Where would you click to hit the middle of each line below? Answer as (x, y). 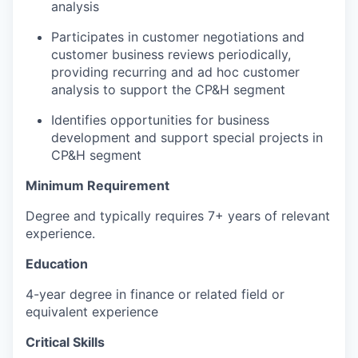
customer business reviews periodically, (171, 54)
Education (57, 263)
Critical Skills (65, 342)
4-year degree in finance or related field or (155, 294)
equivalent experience (92, 311)
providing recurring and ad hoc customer (175, 72)
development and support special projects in (187, 137)
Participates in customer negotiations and (178, 36)
